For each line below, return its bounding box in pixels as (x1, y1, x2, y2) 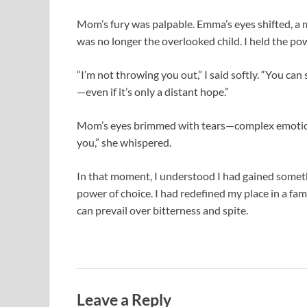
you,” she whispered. (77, 136, 171, 149)
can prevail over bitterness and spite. (77, 204, 248, 217)
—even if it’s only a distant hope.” (77, 85, 229, 99)
